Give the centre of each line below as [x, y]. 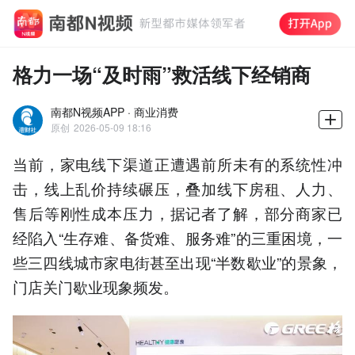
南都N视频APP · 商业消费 [115, 111]
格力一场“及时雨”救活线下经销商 [162, 74]
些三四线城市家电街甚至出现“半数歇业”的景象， [177, 261]
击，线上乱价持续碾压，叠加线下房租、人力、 [177, 188]
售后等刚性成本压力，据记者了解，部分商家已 [177, 212]
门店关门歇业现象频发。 [95, 286]
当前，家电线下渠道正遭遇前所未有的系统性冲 [177, 163]
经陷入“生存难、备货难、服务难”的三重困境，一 [177, 237]
